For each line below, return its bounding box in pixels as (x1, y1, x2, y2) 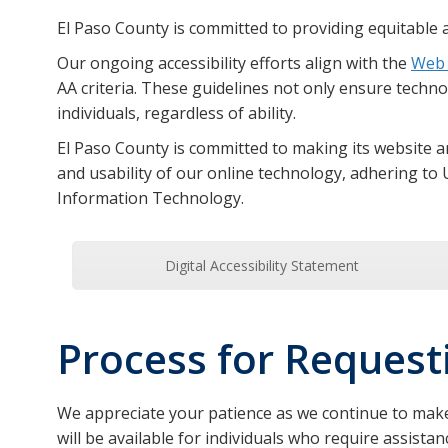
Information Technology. (57, 187, 244, 209)
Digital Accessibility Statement (165, 256, 359, 275)
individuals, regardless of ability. (57, 102, 296, 124)
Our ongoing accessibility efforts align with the (57, 52, 411, 74)
